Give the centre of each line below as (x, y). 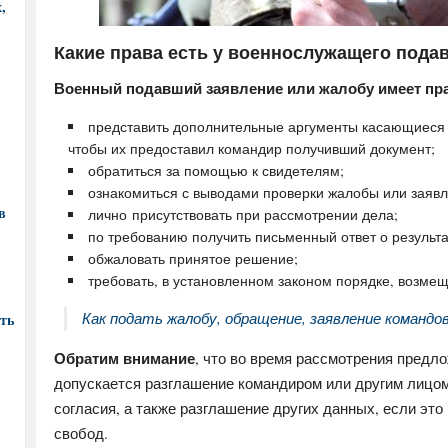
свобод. (81, 433)
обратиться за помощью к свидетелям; (216, 170)
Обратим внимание (124, 358)
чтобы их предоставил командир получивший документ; (251, 148)
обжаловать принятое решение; (193, 258)
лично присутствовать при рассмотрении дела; (243, 214)
